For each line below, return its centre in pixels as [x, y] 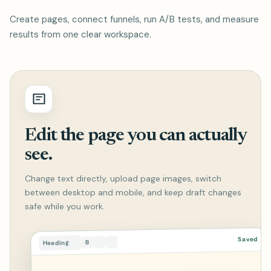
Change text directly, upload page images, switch [123, 178]
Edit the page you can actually [135, 135]
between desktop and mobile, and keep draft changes [133, 192]
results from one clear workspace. [80, 34]
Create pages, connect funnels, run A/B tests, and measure [134, 19]
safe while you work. [65, 206]
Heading [56, 242]
